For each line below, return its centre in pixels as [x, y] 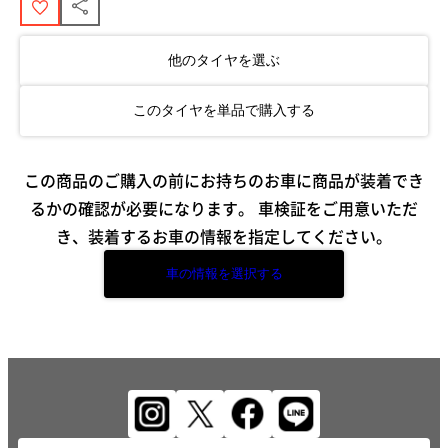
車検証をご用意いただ [336, 207]
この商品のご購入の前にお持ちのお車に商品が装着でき [224, 179]
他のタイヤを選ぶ [224, 59]
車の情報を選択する [224, 273]
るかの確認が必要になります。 [142, 207]
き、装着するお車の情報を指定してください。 [224, 235]
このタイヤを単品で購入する [224, 109]
